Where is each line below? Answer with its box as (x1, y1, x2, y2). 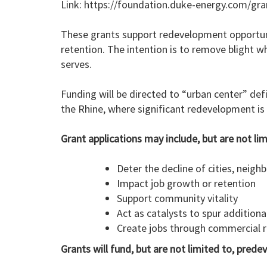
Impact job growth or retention (117, 176, 256, 191)
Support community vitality (117, 191, 238, 206)
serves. (61, 57, 92, 72)
